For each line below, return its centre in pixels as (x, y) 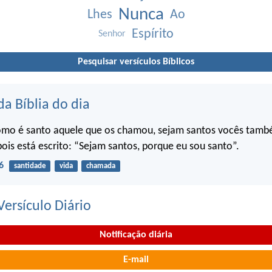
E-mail (136, 260)
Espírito (153, 34)
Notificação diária (136, 235)
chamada (100, 166)
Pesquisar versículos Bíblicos (136, 62)
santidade (30, 166)
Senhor (112, 34)
